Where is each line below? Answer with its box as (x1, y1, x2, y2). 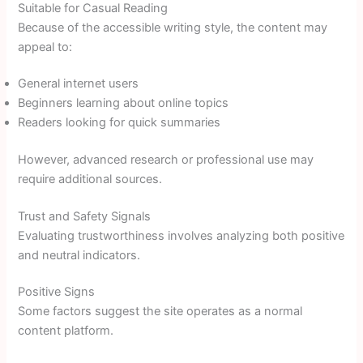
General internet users (18, 76, 139, 92)
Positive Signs (18, 284, 96, 300)
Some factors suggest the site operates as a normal (18, 304, 303, 319)
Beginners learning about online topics (18, 96, 229, 111)
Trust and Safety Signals (18, 208, 152, 224)
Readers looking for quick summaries (18, 115, 221, 130)
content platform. (18, 323, 114, 339)
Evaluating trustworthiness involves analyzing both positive (18, 228, 345, 243)
